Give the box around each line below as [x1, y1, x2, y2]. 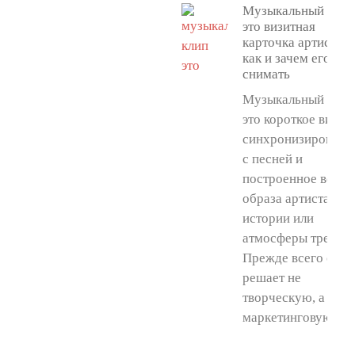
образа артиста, [242, 191, 333, 206]
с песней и [242, 151, 303, 166]
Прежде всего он [242, 250, 341, 265]
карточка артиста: [242, 35, 346, 50]
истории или [242, 211, 314, 226]
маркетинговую [242, 310, 333, 325]
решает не [242, 270, 301, 285]
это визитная [242, 19, 315, 34]
